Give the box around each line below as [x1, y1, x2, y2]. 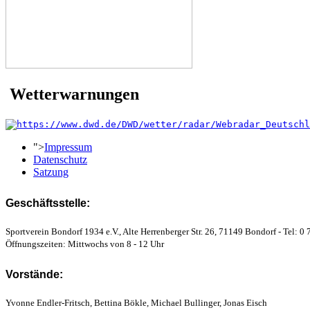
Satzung [33, 166, 69, 179]
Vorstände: [6, 268, 63, 280]
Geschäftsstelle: [6, 197, 90, 210]
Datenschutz [33, 154, 87, 166]
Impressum [44, 141, 92, 154]
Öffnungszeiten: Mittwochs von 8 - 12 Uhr [6, 239, 164, 250]
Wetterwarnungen [6, 85, 139, 104]
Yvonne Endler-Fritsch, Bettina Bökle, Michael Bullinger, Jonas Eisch [6, 297, 267, 308]
